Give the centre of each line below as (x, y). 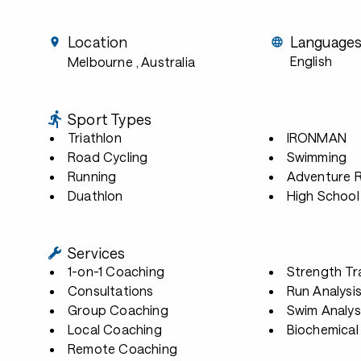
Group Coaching (118, 310)
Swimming (317, 157)
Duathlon (95, 195)
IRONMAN (316, 137)
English (311, 61)
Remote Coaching (122, 349)
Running (92, 176)
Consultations (111, 290)
